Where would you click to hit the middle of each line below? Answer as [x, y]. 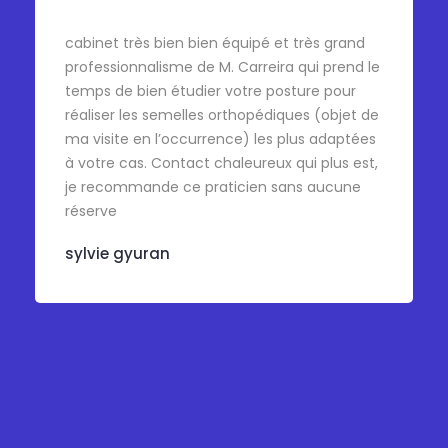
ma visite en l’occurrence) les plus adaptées [220, 139]
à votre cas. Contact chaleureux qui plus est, [221, 163]
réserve [91, 211]
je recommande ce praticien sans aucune [213, 187]
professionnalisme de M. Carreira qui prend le [222, 67]
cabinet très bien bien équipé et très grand [215, 43]
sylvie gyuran [117, 254]
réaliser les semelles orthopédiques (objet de [222, 115]
